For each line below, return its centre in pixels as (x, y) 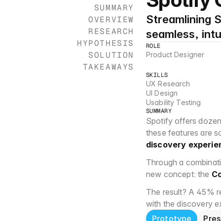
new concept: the (179, 174)
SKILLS (157, 75)
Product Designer (175, 55)
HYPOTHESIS (106, 43)
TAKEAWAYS (108, 67)
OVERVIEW (111, 19)
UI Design (162, 93)
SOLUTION (111, 55)
